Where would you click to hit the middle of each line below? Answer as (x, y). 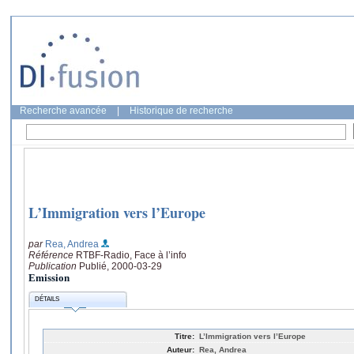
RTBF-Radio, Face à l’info (131, 255)
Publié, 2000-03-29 (121, 266)
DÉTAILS (47, 299)
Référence (52, 255)
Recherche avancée (63, 111)
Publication (54, 266)
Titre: (185, 336)
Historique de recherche (181, 111)
